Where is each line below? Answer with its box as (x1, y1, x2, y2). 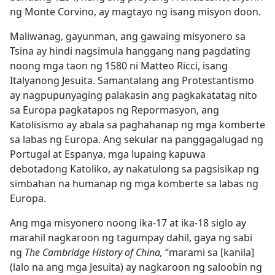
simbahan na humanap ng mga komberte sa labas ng (10, 177, 258, 190)
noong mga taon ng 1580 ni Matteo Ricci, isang (10, 59, 228, 72)
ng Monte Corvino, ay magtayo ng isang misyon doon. (10, 5, 261, 18)
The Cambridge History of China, (25, 246, 163, 259)
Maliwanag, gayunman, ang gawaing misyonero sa (10, 29, 246, 43)
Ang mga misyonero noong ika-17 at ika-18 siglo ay (10, 216, 246, 230)
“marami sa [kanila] (163, 246, 254, 259)
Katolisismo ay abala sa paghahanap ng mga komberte (10, 118, 265, 131)
